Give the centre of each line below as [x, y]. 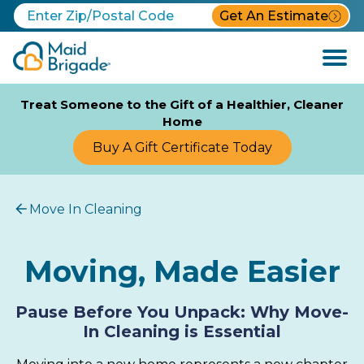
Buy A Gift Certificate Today [182, 147]
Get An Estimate [274, 15]
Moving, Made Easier [182, 271]
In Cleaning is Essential [182, 331]
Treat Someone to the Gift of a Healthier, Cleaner [182, 104]
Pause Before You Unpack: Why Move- [182, 312]
